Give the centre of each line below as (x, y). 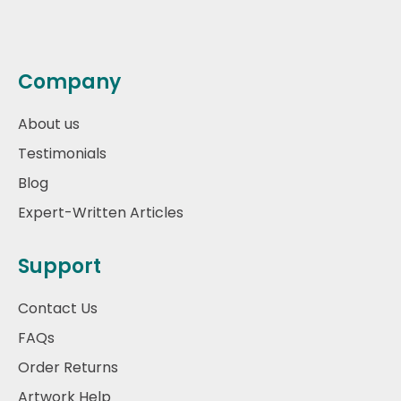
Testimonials (62, 153)
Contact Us (58, 308)
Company (69, 81)
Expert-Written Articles (101, 212)
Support (60, 266)
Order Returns (68, 367)
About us (49, 124)
